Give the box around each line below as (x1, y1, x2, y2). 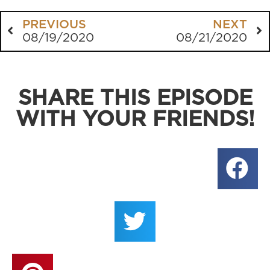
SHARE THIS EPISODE (17, 88, 253, 110)
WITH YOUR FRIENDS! (15, 109, 255, 131)
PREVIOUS (22, 19, 86, 31)
